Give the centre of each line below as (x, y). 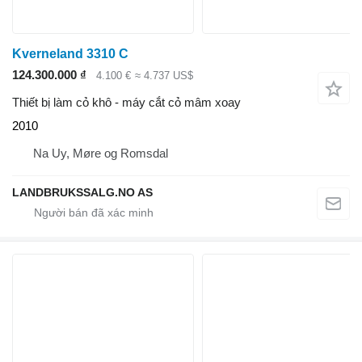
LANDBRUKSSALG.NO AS (82, 193)
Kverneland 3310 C (70, 53)
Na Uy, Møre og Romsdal (101, 154)
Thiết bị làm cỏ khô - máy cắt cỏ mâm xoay (126, 103)
